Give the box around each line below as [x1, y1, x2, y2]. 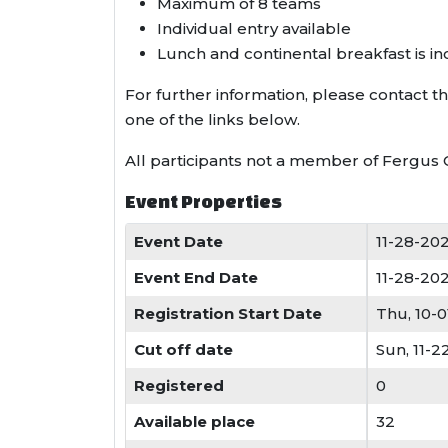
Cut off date [134, 340, 233, 359]
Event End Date [134, 268, 258, 287]
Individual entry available [157, 19, 351, 38]
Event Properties [125, 190, 282, 212]
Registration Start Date [134, 304, 322, 323]
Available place [134, 412, 255, 431]
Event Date [134, 232, 223, 251]
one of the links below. [125, 110, 300, 129]
